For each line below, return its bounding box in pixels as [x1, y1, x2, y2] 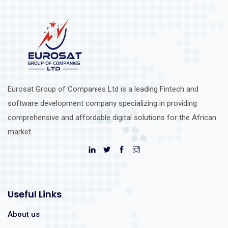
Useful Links [8, 187, 62, 201]
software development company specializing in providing [8, 98, 197, 108]
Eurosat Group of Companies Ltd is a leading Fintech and [8, 84, 198, 94]
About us [8, 209, 40, 219]
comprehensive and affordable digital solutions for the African [8, 112, 216, 122]
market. [8, 127, 33, 136]
